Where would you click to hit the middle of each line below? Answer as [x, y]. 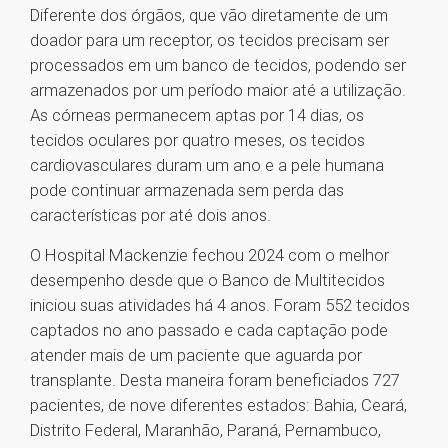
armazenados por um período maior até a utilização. [218, 90]
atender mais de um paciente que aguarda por [196, 355]
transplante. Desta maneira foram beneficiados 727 [215, 380]
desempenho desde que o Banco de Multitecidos [207, 280]
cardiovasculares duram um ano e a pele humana [207, 165]
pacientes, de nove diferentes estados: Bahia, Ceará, [218, 405]
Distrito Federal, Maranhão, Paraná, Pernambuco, [205, 430]
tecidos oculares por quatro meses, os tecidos [197, 140]
